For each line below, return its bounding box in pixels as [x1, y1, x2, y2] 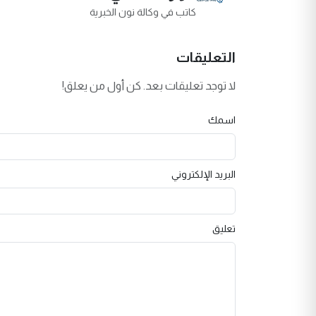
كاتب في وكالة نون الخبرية [90, 6, 196, 18]
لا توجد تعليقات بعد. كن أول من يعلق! [62, 80, 236, 92]
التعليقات [176, 49, 236, 66]
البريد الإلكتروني [171, 169, 236, 181]
